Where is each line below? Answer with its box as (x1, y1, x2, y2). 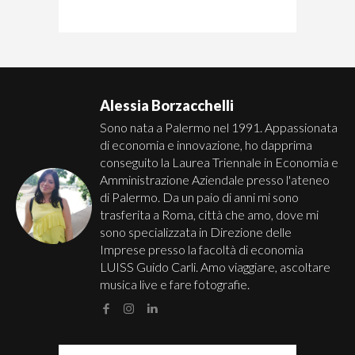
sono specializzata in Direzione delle (100, 224, 292, 239)
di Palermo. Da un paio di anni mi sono (100, 189, 299, 204)
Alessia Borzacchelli (100, 97, 234, 114)
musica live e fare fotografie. (100, 277, 250, 292)
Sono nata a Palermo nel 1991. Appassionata (100, 120, 338, 135)
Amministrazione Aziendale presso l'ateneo (100, 172, 330, 187)
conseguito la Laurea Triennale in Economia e (100, 155, 338, 170)
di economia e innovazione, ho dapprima (100, 137, 312, 152)
